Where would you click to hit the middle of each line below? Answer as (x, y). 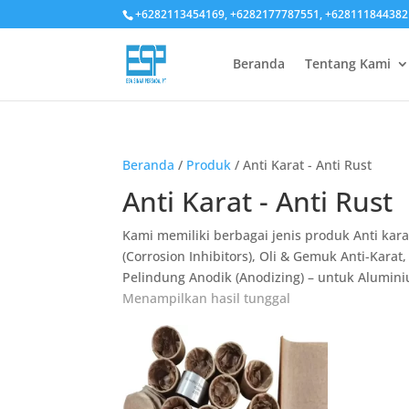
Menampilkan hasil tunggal (207, 298)
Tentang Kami (347, 63)
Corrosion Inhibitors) (189, 256)
